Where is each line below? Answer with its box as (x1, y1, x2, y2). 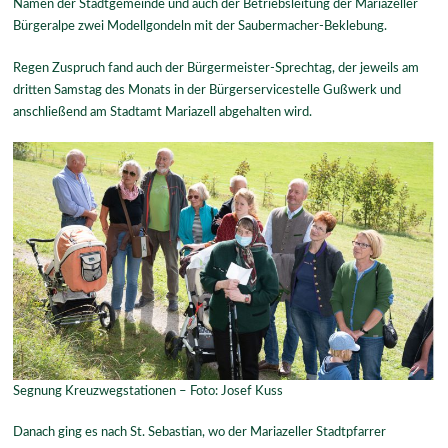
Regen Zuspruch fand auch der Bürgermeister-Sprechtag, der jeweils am (13, 60, 420, 75)
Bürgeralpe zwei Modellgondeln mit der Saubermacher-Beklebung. (13, 18, 388, 33)
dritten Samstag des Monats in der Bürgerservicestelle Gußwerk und (13, 82, 402, 97)
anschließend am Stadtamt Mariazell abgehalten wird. (13, 104, 313, 119)
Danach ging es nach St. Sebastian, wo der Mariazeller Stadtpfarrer (13, 425, 387, 440)
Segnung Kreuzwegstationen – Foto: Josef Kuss (13, 383, 284, 398)
